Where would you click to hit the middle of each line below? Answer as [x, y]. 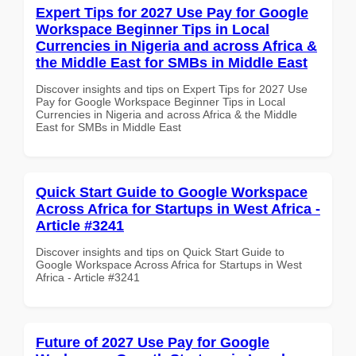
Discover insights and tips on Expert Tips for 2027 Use [172, 89]
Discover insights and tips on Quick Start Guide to [160, 252]
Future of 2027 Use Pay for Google [153, 342]
